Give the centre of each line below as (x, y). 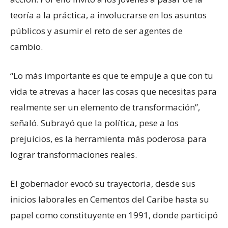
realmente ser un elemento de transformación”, (105, 107)
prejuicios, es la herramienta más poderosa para (108, 138)
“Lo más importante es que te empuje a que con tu (112, 75)
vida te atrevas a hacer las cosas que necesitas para (113, 91)
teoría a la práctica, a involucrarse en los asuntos (108, 15)
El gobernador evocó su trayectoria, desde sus (103, 183)
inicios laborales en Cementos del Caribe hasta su (110, 199)
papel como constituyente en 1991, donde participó (114, 215)
